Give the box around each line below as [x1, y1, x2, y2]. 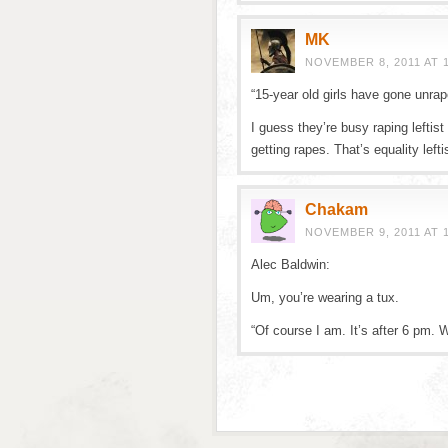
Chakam [305, 201, 368, 218]
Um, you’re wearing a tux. [251, 290, 399, 305]
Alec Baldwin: [251, 257, 330, 272]
